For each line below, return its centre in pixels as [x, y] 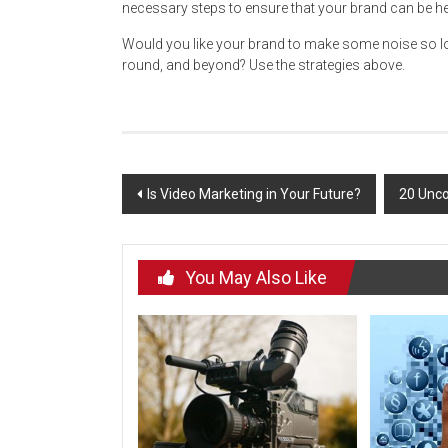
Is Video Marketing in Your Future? [254, 194]
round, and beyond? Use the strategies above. [263, 65]
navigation [184, 226]
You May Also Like [256, 277]
